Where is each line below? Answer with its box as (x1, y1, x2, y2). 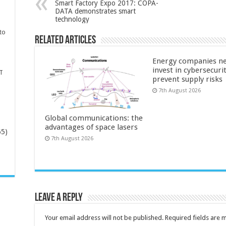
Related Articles (35, 34, 96, 46)
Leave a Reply (35, 192, 83, 204)
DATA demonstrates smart (55, 7, 136, 15)
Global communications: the (45, 113, 143, 123)
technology (55, 15, 89, 23)
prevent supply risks (152, 74, 222, 84)
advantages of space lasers (45, 122, 138, 132)
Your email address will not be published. (45, 213, 163, 221)
